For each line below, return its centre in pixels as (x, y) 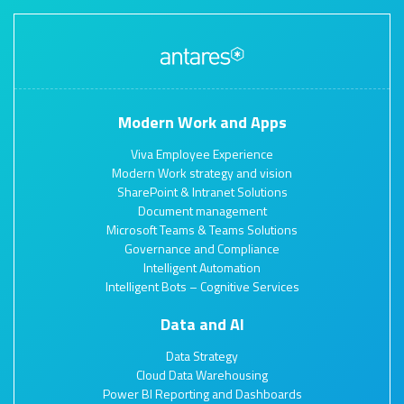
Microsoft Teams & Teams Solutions (202, 229)
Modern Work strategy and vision (202, 172)
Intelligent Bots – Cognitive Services (202, 286)
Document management (202, 210)
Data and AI (202, 324)
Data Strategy (202, 355)
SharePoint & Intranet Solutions (202, 191)
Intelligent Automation (202, 267)
